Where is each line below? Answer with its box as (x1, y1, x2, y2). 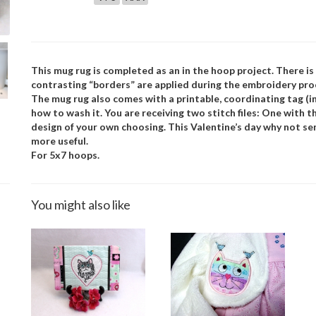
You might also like (31, 197, 130, 212)
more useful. (31, 135, 88, 147)
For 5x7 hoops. (31, 149, 99, 161)
